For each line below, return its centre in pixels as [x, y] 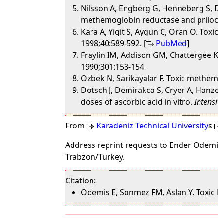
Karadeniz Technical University [153, 126]
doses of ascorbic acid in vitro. [138, 102]
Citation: [81, 181]
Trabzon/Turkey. [95, 157]
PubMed [172, 43]
